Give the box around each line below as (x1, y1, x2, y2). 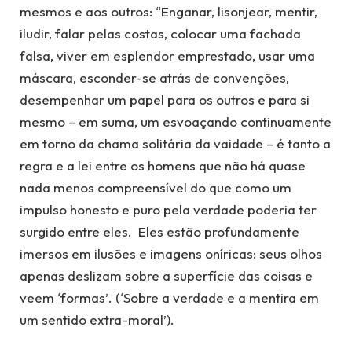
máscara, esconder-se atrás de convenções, (20, 69, 289, 86)
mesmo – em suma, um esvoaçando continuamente (20, 113, 332, 130)
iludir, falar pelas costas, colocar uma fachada (20, 25, 301, 42)
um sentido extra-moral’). (20, 311, 174, 328)
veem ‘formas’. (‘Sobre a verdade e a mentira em (20, 289, 319, 306)
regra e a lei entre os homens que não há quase (20, 157, 306, 174)
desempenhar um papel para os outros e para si (20, 91, 310, 108)
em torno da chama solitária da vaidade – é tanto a (20, 135, 331, 152)
